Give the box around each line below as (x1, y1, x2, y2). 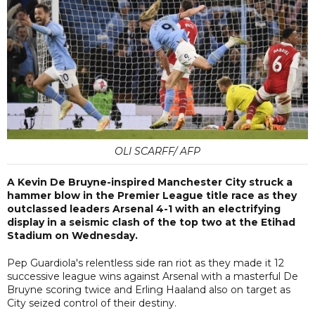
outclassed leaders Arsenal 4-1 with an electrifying (7, 202, 281, 215)
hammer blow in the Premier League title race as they (7, 188, 297, 202)
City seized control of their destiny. (7, 296, 176, 309)
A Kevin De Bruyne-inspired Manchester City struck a (7, 175, 292, 188)
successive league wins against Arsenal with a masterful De (7, 269, 298, 283)
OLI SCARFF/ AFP (115, 144, 200, 157)
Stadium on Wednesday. (7, 229, 138, 242)
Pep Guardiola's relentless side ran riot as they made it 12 (7, 256, 284, 269)
